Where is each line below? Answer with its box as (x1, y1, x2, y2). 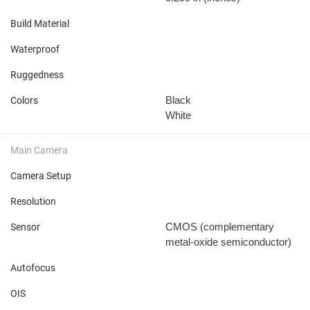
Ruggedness (10, 69, 64, 80)
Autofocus (10, 262, 55, 273)
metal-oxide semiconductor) (165, 235, 291, 248)
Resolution (10, 195, 56, 207)
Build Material (10, 17, 69, 29)
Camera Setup (10, 170, 71, 181)
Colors (10, 94, 38, 106)
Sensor (10, 221, 40, 232)
